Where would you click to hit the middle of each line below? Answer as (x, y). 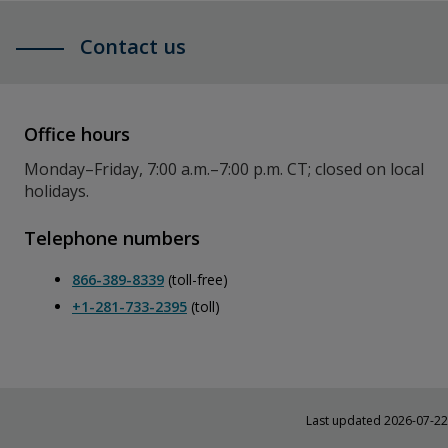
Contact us (133, 46)
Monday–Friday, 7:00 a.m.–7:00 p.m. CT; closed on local (224, 169)
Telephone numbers (112, 238)
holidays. (56, 191)
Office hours (77, 134)
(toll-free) (196, 279)
